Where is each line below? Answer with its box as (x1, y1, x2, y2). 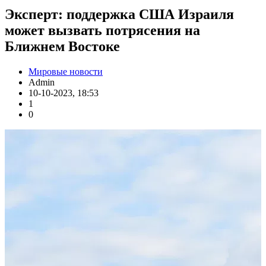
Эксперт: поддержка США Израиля (5, 6, 234, 22)
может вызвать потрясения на (5, 22, 200, 38)
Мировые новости (28, 66, 103, 77)
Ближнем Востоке (5, 38, 120, 54)
